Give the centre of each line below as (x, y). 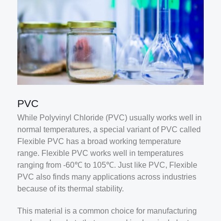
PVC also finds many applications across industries (107, 177)
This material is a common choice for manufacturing (107, 211)
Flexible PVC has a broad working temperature (99, 141)
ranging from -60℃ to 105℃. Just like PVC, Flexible (107, 165)
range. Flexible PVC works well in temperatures (100, 153)
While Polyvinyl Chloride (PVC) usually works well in (110, 117)
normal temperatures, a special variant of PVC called (109, 129)
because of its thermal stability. (71, 188)
